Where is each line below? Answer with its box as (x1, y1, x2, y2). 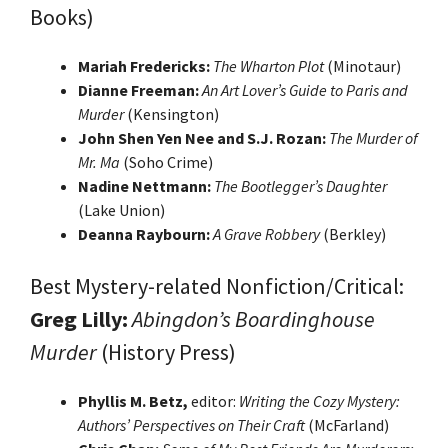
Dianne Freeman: (78, 79, 202, 100)
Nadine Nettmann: (78, 175, 214, 196)
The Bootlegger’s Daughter (214, 175, 387, 196)
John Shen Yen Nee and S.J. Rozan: (78, 127, 329, 148)
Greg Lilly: (30, 304, 132, 333)
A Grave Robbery (213, 223, 320, 244)
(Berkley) (320, 223, 386, 244)
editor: (191, 390, 239, 411)
